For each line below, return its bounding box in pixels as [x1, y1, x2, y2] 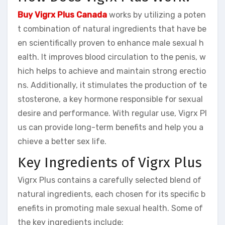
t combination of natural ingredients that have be [18, 24, 206, 34]
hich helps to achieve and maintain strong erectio [18, 66, 206, 76]
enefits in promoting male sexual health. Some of [18, 203, 203, 213]
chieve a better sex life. [18, 136, 106, 146]
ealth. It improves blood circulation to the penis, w [18, 52, 206, 62]
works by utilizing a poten [107, 10, 206, 20]
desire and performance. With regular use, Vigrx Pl [18, 108, 207, 118]
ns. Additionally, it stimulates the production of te [18, 80, 207, 90]
